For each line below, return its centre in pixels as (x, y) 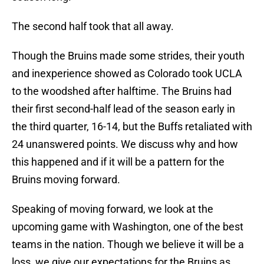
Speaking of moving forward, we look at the (113, 209)
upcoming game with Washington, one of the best (128, 227)
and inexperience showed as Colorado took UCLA (127, 74)
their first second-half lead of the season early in (123, 109)
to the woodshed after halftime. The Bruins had (122, 91)
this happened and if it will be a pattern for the (118, 162)
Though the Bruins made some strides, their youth (128, 56)
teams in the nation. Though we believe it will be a (128, 245)
